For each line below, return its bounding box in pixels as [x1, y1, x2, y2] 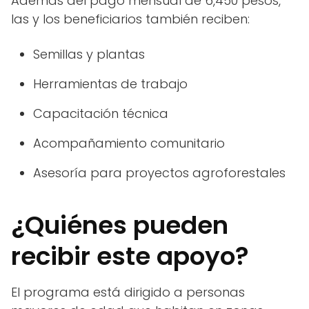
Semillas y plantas [33, 46, 145, 63]
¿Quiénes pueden [11, 208, 228, 243]
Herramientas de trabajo [33, 75, 188, 93]
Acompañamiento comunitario [33, 134, 225, 152]
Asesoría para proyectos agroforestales [33, 164, 286, 182]
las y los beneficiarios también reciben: [11, 10, 250, 28]
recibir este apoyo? [11, 239, 249, 275]
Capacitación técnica [33, 105, 168, 123]
